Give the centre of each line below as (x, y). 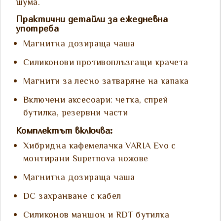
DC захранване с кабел (72, 197)
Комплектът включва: (64, 131)
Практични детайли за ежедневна (92, 19)
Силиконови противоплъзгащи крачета (106, 63)
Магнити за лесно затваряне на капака (106, 82)
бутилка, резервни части (76, 114)
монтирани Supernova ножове (86, 160)
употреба (37, 29)
